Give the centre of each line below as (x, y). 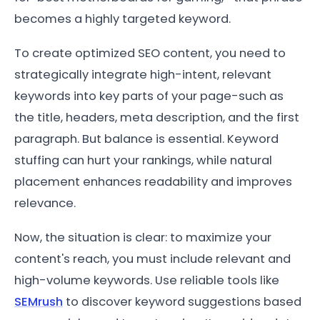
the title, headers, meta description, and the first (157, 117)
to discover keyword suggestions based (182, 301)
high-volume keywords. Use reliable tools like (147, 280)
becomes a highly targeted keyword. (122, 19)
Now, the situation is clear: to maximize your (143, 237)
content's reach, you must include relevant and (152, 259)
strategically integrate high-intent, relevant (143, 74)
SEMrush (39, 301)
